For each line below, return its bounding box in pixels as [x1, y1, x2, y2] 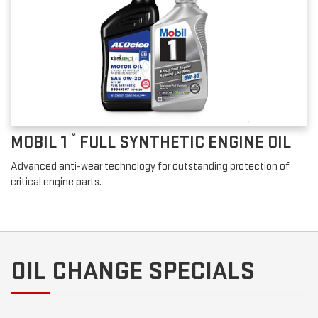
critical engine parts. [11, 175, 102, 190]
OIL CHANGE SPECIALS [11, 256, 254, 287]
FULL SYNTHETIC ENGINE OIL [76, 132, 291, 153]
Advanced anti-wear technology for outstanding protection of [11, 160, 290, 174]
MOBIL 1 [11, 132, 67, 153]
